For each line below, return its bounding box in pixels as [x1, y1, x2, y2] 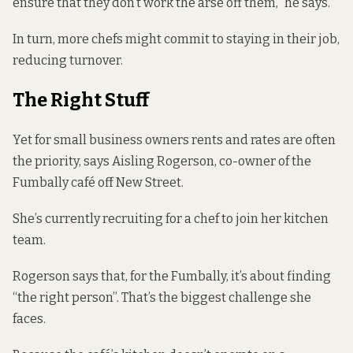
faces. [13, 311, 46, 327]
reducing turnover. [13, 52, 123, 68]
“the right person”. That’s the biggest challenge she [13, 290, 311, 306]
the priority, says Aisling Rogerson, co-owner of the [13, 153, 311, 169]
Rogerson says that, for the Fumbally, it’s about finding [13, 269, 331, 284]
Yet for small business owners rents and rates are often [13, 132, 336, 147]
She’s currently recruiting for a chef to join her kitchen [13, 211, 329, 227]
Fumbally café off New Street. [13, 174, 184, 190]
